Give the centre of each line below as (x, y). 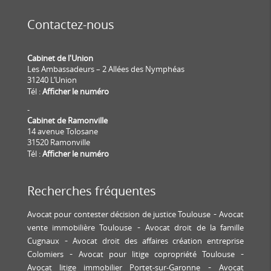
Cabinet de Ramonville (67, 120)
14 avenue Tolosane (62, 131)
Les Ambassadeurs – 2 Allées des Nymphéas (106, 69)
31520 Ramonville (58, 142)
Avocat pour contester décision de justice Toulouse (119, 214)
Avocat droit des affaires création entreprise (158, 240)
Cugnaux (43, 240)
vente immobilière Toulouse (80, 227)
